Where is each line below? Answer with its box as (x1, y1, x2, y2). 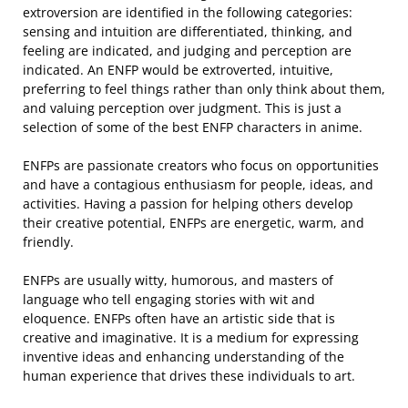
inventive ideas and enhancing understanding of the (23, 347, 344, 365)
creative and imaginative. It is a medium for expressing (23, 328, 359, 346)
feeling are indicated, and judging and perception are (23, 41, 352, 59)
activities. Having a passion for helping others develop (23, 194, 353, 212)
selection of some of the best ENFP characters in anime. (23, 117, 362, 136)
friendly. (23, 232, 74, 250)
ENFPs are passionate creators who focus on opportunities (23, 156, 379, 174)
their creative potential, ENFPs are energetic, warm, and (23, 213, 364, 231)
